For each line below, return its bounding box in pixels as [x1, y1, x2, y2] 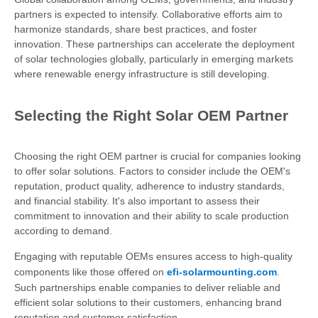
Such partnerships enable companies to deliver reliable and [14, 282, 280, 293]
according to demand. [14, 225, 112, 236]
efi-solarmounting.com [167, 266, 277, 278]
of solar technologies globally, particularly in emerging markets [14, 53, 293, 65]
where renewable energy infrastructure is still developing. [14, 68, 270, 79]
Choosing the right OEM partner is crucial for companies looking [14, 150, 301, 162]
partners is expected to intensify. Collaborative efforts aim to [14, 9, 283, 20]
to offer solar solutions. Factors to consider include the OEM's [14, 165, 290, 177]
